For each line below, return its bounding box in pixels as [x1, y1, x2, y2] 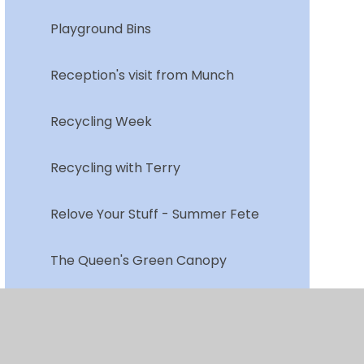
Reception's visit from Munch [50, 65, 234, 84]
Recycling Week [50, 111, 152, 131]
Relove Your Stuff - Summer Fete [50, 204, 259, 223]
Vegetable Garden [50, 297, 170, 316]
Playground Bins [50, 19, 151, 38]
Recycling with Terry [50, 158, 180, 177]
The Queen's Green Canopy [50, 250, 227, 270]
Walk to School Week [50, 343, 185, 362]
